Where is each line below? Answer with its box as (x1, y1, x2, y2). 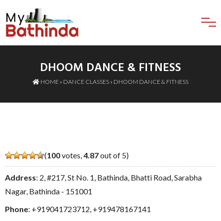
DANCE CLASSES (63, 77, 109, 85)
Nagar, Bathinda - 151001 (5, 186, 92, 196)
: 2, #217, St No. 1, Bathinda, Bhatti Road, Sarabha (36, 172, 202, 182)
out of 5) (99, 150, 129, 160)
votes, (60, 150, 83, 160)
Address (5, 172, 36, 182)
